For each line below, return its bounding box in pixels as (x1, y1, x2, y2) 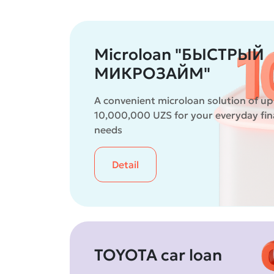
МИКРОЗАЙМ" (94, 64, 210, 83)
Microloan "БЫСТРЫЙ (94, 45, 264, 64)
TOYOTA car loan (94, 245, 222, 265)
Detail (112, 158, 139, 171)
